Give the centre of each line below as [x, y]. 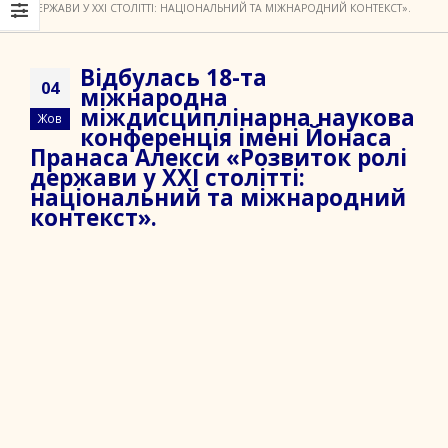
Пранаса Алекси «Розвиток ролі [218, 157]
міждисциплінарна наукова [247, 117]
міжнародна [154, 97]
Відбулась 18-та [173, 77]
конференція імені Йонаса [236, 137]
